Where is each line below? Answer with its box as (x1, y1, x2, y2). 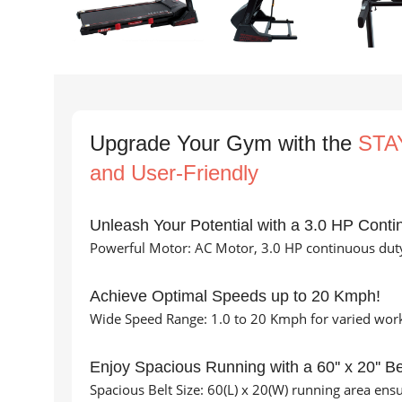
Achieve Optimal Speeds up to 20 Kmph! (90, 287, 380, 306)
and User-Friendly (90, 161, 258, 186)
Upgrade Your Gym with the (90, 131, 358, 156)
